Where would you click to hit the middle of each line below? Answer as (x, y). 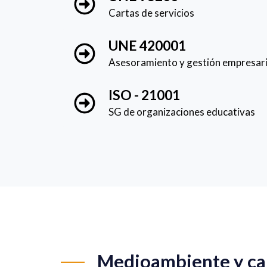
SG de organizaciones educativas (182, 111)
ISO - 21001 (144, 94)
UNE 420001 (147, 45)
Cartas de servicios (151, 13)
